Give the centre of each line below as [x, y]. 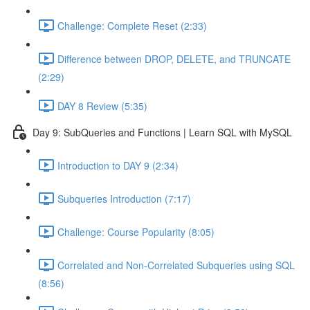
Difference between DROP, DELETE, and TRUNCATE [174, 58]
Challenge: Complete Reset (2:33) [132, 25]
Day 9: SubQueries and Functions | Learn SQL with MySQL [162, 132]
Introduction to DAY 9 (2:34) [118, 165]
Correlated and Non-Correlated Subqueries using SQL [176, 265]
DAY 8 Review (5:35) [102, 106]
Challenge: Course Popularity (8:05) [136, 231]
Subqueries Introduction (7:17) [124, 198]
